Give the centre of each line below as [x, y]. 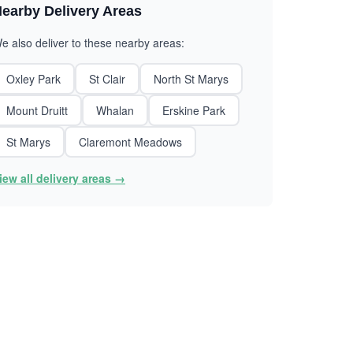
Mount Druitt [37, 110]
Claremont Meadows [130, 142]
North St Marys [191, 79]
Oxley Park [33, 79]
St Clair [107, 79]
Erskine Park [194, 110]
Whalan [115, 110]
